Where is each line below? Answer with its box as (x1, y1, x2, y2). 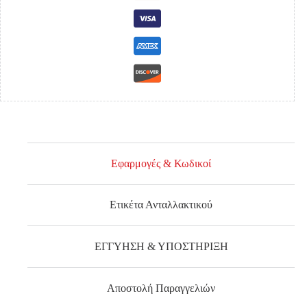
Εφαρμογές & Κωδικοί (111, 157, 212, 169)
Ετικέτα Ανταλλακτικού (110, 199, 213, 211)
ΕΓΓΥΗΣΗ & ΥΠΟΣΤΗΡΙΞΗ (94, 241, 228, 253)
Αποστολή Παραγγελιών (107, 282, 216, 294)
